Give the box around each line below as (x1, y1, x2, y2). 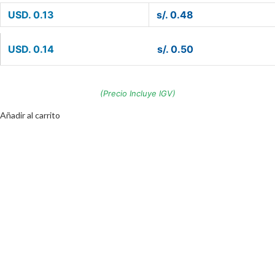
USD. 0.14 (8, 43, 54, 56)
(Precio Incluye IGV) (99, 88, 176, 99)
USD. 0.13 (8, 9, 54, 21)
